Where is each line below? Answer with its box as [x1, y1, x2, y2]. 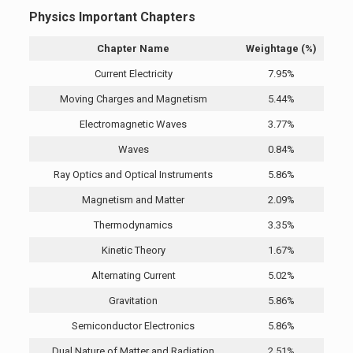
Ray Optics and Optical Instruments [54, 169, 214, 181]
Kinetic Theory [101, 244, 165, 257]
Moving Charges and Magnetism [59, 93, 207, 106]
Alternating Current [91, 269, 176, 282]
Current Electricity [94, 68, 173, 80]
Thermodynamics [94, 219, 173, 232]
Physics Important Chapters [28, 9, 195, 25]
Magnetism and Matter [82, 194, 185, 206]
